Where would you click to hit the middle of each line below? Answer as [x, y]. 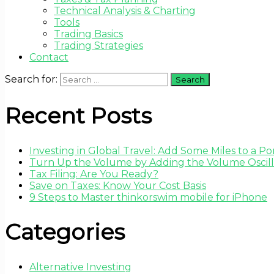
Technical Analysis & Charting [125, 10]
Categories [65, 232]
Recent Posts [78, 115]
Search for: [31, 79]
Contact [49, 57]
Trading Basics [88, 34]
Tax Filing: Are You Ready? [94, 174]
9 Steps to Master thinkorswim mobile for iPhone [148, 197]
